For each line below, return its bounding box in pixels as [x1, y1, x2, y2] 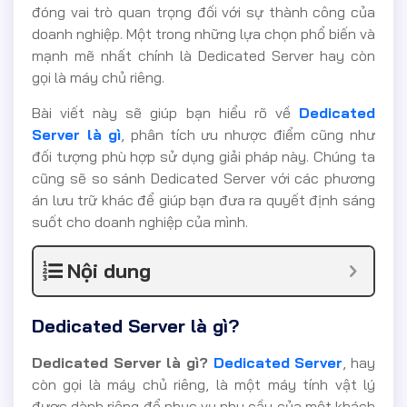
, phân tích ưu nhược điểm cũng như [121, 124, 376, 144]
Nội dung [67, 258, 151, 284]
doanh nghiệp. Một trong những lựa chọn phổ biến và [32, 25, 375, 44]
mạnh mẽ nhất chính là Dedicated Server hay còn [32, 46, 375, 65]
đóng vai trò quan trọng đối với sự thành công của [32, 3, 375, 22]
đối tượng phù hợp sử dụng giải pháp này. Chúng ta [32, 146, 375, 165]
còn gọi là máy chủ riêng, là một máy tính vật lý [32, 375, 375, 394]
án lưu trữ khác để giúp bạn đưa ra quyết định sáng [32, 190, 375, 209]
